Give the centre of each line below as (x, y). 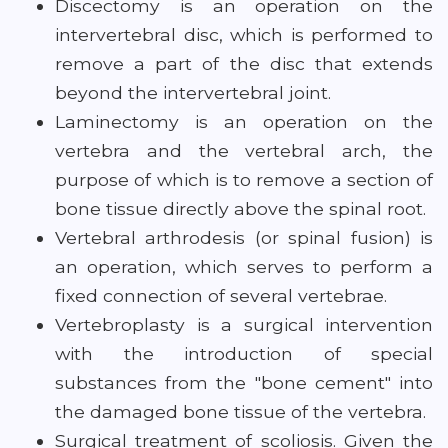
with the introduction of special (244, 353)
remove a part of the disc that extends (244, 63)
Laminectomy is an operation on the (244, 121)
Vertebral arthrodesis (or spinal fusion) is (244, 237)
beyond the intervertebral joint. (193, 92)
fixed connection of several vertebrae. (221, 295)
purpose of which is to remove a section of (244, 179)
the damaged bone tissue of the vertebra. (240, 411)
